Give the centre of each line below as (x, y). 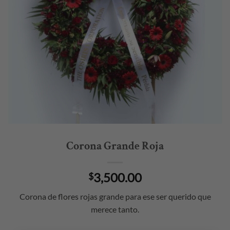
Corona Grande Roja (115, 146)
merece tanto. (115, 209)
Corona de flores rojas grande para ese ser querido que (115, 197)
